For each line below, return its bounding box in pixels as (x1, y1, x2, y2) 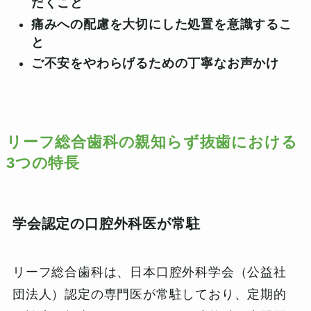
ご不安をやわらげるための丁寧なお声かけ (31, 56, 280, 71)
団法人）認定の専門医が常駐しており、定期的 (12, 287, 287, 301)
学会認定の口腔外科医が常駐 (12, 216, 201, 232)
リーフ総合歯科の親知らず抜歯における (6, 134, 298, 151)
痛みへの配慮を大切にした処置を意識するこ (31, 17, 292, 31)
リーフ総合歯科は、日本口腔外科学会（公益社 (12, 264, 287, 279)
